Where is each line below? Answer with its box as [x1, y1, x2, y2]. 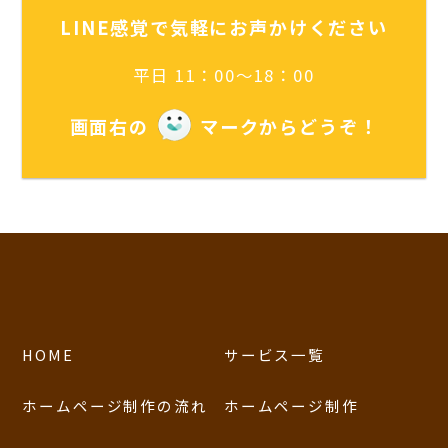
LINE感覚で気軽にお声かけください [60, 14, 388, 41]
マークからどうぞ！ [199, 112, 379, 139]
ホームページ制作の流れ [22, 394, 208, 416]
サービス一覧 [224, 343, 325, 365]
